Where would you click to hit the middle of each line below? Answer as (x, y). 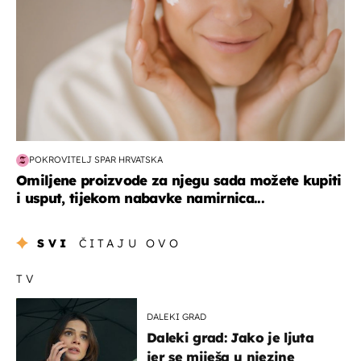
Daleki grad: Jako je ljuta (230, 337)
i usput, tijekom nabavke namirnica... (140, 197)
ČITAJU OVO (130, 243)
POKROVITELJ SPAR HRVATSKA (96, 160)
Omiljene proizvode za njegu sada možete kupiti (179, 180)
